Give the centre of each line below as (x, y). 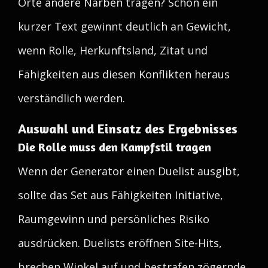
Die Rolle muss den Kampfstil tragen (115, 147)
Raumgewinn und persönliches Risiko (114, 219)
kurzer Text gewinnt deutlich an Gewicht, (124, 26)
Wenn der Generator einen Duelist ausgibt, (129, 171)
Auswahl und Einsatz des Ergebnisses (128, 129)
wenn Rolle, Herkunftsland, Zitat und (113, 50)
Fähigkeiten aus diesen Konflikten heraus (124, 74)
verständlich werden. (71, 98)
